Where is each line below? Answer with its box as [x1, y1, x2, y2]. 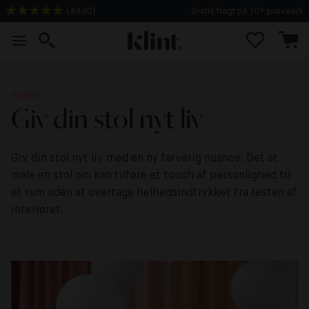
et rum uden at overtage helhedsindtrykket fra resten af [11, 188, 297, 199]
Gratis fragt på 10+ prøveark [191, 7, 303, 16]
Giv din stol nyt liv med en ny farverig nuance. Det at [11, 153, 278, 164]
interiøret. [11, 205, 64, 216]
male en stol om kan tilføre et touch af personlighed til [11, 170, 290, 181]
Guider [11, 91, 41, 101]
